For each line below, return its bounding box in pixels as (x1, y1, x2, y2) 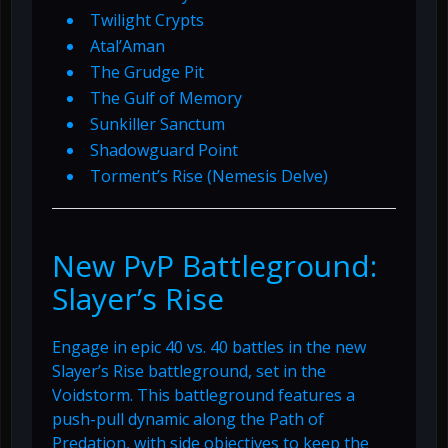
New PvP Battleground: (52, 245, 377, 287)
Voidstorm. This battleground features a (52, 384, 355, 407)
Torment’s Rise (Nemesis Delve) (90, 165, 328, 188)
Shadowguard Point (90, 139, 238, 162)
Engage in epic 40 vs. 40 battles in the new (52, 336, 366, 359)
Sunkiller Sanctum (90, 113, 225, 136)
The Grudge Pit (90, 61, 204, 84)
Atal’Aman (90, 35, 165, 58)
